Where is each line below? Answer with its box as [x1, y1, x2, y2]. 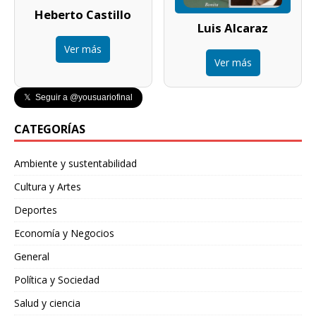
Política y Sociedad [14, 272, 99, 286]
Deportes [14, 202, 57, 217]
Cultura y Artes [14, 179, 81, 193]
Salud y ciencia [14, 296, 80, 310]
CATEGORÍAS [14, 121, 85, 137]
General [14, 249, 49, 263]
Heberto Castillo [35, 6, 132, 23]
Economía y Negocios [14, 226, 114, 240]
